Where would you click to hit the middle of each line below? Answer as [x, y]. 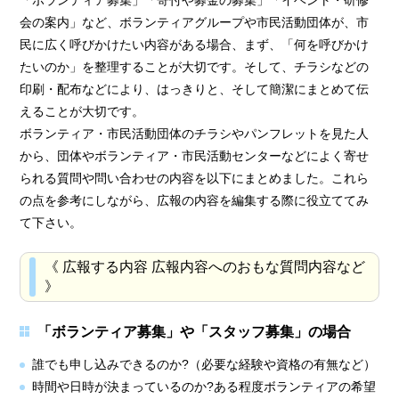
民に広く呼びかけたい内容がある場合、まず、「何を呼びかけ [195, 44]
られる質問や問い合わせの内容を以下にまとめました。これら [195, 178]
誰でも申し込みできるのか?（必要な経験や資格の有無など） [204, 364]
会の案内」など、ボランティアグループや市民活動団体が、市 [195, 22]
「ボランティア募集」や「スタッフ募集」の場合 [195, 331]
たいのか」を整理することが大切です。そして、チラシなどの [195, 66]
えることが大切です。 [82, 111]
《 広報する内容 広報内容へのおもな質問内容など [205, 266]
